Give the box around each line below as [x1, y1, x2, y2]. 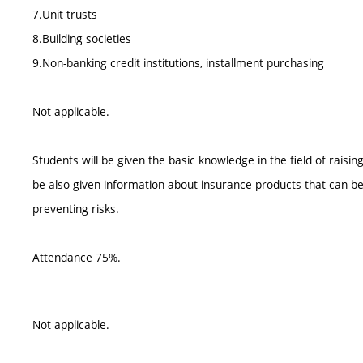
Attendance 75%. [32, 250, 121, 265]
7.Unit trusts [32, 6, 97, 22]
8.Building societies [32, 31, 131, 46]
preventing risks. [32, 201, 119, 216]
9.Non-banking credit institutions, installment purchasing [32, 55, 324, 70]
